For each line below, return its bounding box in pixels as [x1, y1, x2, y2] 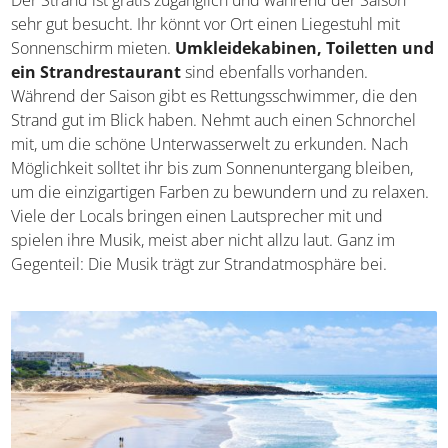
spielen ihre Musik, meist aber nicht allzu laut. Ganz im [11, 229, 396, 252]
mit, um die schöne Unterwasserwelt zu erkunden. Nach [11, 133, 409, 156]
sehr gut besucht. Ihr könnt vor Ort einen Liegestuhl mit [11, 13, 401, 36]
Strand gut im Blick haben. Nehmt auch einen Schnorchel [11, 109, 417, 132]
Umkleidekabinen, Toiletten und [175, 37, 435, 60]
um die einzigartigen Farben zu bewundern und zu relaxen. [11, 181, 430, 204]
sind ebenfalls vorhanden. [181, 61, 369, 84]
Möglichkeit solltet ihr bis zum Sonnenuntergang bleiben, [11, 157, 414, 180]
